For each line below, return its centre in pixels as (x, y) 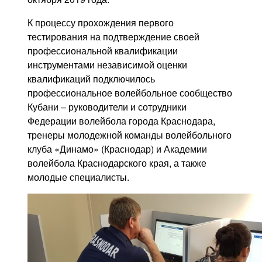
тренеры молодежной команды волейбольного (130, 135)
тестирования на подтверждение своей (114, 36)
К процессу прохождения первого (101, 22)
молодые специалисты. (79, 177)
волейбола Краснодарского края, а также (117, 163)
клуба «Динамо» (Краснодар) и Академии (118, 149)
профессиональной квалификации (103, 50)
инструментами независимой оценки (108, 64)
